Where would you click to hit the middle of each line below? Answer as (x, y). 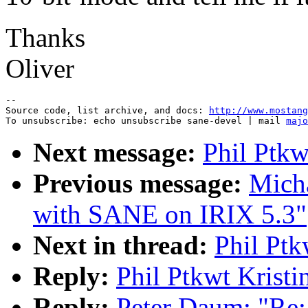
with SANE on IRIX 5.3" (170, 214)
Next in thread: (120, 245)
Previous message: (137, 184)
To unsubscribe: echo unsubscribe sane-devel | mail (146, 121)
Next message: (114, 153)
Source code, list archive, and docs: (107, 111)
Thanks (45, 38)
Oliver (40, 69)
